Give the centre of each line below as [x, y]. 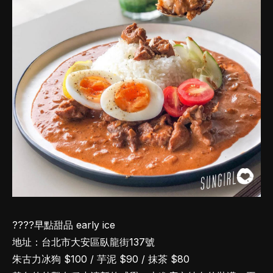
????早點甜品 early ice [64, 225]
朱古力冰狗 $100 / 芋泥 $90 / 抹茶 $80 [101, 259]
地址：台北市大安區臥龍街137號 [83, 242]
